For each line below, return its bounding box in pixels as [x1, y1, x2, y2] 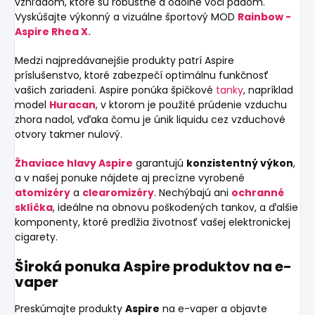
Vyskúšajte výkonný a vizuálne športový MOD [15, 10, 238, 24]
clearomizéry [82, 186, 154, 200]
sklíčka [15, 200, 53, 214]
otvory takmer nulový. [15, 127, 122, 141]
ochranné [231, 186, 284, 200]
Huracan [49, 98, 96, 112]
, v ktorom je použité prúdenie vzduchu [96, 98, 287, 112]
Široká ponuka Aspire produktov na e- [15, 257, 292, 276]
